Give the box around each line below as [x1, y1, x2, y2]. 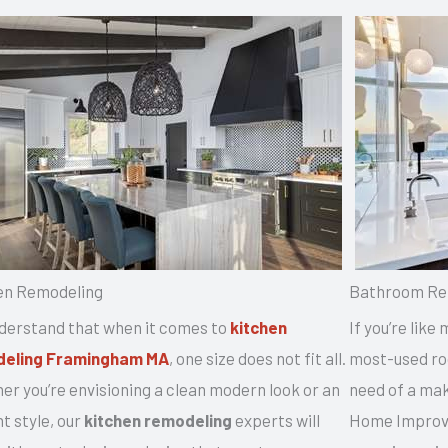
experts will [232, 409, 321, 430]
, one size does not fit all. [169, 347, 347, 368]
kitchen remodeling [84, 409, 233, 430]
